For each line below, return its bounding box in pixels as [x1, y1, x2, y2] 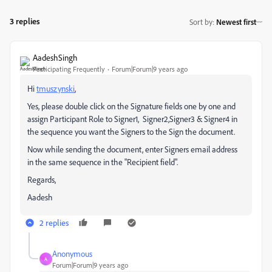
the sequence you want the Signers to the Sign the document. [27, 126, 235, 137]
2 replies [39, 217, 69, 228]
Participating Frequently [33, 64, 105, 74]
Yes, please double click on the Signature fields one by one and [27, 101, 236, 112]
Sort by [189, 16, 212, 27]
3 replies [10, 16, 40, 27]
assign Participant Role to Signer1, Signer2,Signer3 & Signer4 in [27, 114, 237, 124]
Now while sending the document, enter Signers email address [27, 144, 237, 155]
